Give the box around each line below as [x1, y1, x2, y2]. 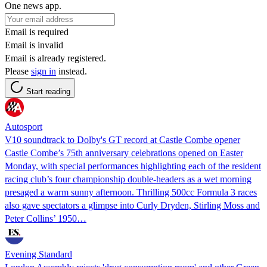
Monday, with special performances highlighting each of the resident [5, 160, 261, 171]
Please [5, 66, 31, 76]
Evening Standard [5, 249, 72, 259]
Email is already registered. [5, 52, 106, 63]
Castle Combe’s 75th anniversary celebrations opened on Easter [5, 147, 243, 158]
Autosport [5, 121, 42, 132]
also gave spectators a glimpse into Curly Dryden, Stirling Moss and [5, 200, 260, 210]
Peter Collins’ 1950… [5, 213, 86, 223]
